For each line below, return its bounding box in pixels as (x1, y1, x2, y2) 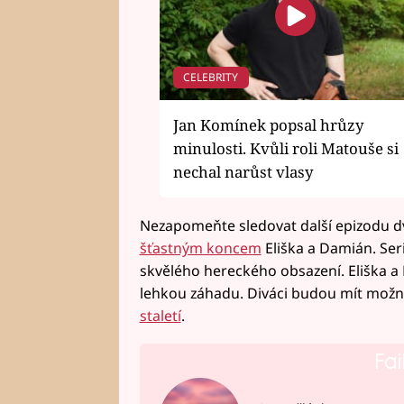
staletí (139, 305, 181, 326)
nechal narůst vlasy (173, 161, 314, 182)
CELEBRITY (183, 69, 239, 85)
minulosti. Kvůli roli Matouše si (173, 137, 399, 159)
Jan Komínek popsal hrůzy (173, 114, 364, 135)
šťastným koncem (139, 237, 262, 258)
